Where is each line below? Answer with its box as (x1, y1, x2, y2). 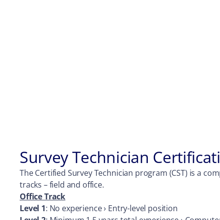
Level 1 (20, 203, 46, 214)
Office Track (20, 191, 66, 202)
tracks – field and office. (20, 179, 104, 190)
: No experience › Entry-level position (45, 203, 178, 214)
